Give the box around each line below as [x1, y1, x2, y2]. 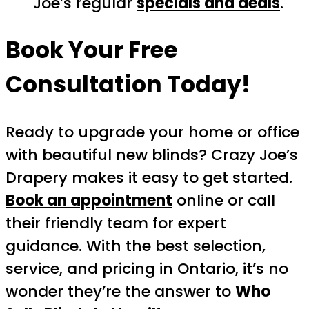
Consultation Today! [6, 68, 250, 101]
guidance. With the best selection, [6, 235, 266, 257]
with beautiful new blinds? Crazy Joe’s [6, 144, 298, 166]
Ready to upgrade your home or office [6, 121, 299, 143]
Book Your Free [6, 34, 178, 67]
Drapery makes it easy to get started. [6, 167, 292, 189]
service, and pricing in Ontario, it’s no [6, 258, 288, 280]
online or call [172, 190, 275, 212]
